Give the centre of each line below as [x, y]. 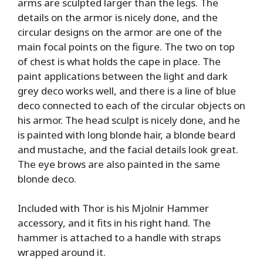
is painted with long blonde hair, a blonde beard [127, 134]
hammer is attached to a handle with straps [119, 238]
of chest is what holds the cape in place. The [119, 61]
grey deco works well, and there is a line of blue [127, 90]
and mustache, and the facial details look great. [128, 149]
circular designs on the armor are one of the [120, 32]
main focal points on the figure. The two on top [126, 46]
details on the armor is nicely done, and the [118, 17]
